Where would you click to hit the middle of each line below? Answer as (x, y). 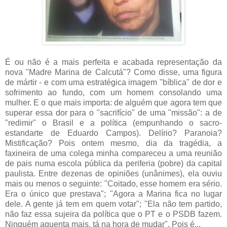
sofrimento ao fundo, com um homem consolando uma (113, 93)
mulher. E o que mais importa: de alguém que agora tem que (113, 103)
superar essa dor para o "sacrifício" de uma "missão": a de (113, 113)
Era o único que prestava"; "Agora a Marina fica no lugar (113, 194)
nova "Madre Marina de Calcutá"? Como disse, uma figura (113, 72)
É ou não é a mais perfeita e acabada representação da (113, 62)
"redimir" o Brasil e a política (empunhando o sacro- (113, 123)
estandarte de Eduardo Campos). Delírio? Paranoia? (113, 133)
